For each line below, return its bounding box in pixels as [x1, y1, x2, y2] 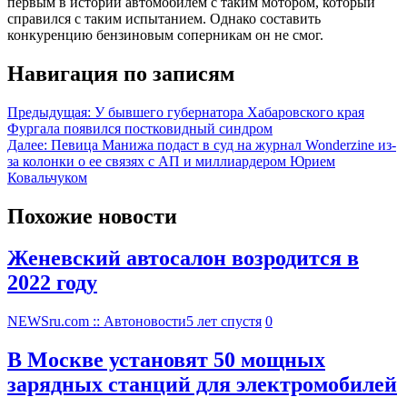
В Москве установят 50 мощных [7, 348, 325, 372]
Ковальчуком [7, 169, 87, 185]
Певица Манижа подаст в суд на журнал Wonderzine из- [51, 136, 396, 153]
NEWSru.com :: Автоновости [7, 313, 186, 330]
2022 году [7, 271, 97, 295]
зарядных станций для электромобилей [7, 372, 397, 397]
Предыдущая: [7, 104, 91, 120]
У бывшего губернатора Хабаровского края [94, 104, 364, 120]
